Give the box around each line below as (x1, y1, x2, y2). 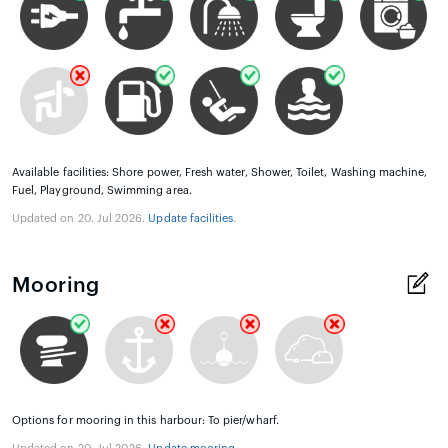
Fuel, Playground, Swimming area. (12, 184, 192, 196)
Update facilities (148, 212, 234, 224)
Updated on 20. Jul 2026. (12, 212, 149, 224)
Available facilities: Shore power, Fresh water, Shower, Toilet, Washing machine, (12, 166, 428, 178)
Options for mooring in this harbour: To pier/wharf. (12, 415, 279, 427)
